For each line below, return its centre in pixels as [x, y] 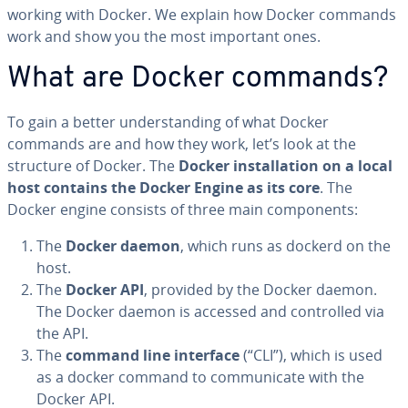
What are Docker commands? [198, 79]
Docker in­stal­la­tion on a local [286, 166]
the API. [62, 333]
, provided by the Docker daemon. [260, 290]
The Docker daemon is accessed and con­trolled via [210, 311]
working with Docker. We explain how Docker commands [202, 15]
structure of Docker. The [93, 166]
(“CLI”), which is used [311, 355]
